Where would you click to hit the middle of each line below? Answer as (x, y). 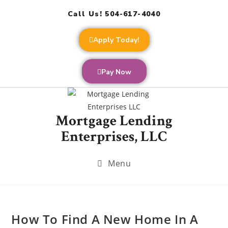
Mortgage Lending (114, 121)
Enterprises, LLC (114, 136)
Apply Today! (116, 40)
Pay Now (116, 72)
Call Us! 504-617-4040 (114, 14)
